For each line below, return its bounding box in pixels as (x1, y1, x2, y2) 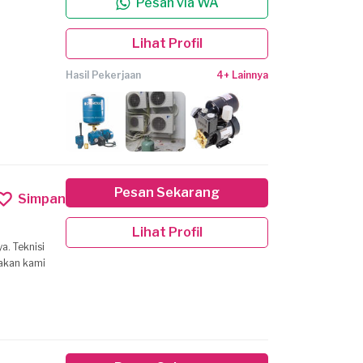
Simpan (18, 190, 66, 207)
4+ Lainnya (216, 69, 268, 81)
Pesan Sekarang (114, 185, 220, 200)
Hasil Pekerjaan (66, 69, 141, 81)
